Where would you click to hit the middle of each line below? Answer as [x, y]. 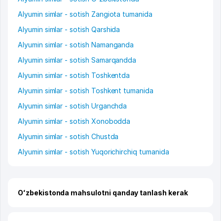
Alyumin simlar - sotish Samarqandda [77, 60]
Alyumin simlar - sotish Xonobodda [74, 121]
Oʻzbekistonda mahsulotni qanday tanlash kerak [103, 193]
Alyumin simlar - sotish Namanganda [76, 45]
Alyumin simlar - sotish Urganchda [73, 106]
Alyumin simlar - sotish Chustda [68, 137]
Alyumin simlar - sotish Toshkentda [74, 75]
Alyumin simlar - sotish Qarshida [69, 30]
